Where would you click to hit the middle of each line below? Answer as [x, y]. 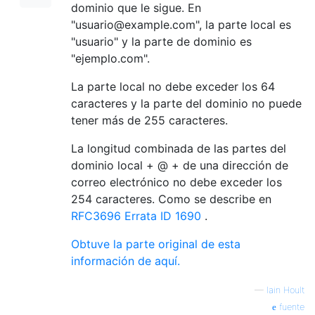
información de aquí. [126, 261]
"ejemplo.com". [110, 58]
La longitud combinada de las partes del [179, 148]
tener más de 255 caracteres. [149, 120]
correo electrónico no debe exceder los [176, 182]
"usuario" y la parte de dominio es [161, 41]
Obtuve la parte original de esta [156, 244]
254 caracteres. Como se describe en [171, 199]
